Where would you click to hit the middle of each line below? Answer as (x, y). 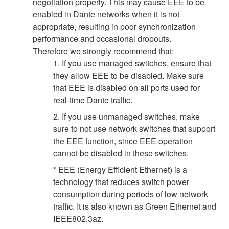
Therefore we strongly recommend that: (103, 51)
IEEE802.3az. (78, 218)
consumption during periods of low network (131, 194)
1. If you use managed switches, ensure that (132, 63)
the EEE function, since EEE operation (123, 141)
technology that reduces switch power (121, 181)
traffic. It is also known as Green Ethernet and (135, 206)
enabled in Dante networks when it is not (106, 14)
